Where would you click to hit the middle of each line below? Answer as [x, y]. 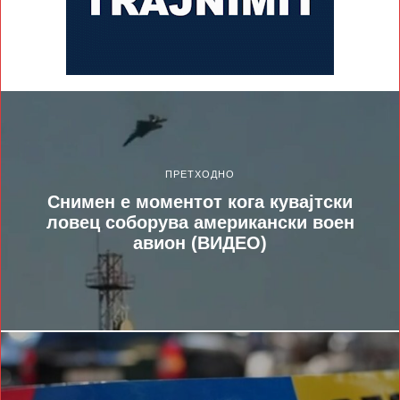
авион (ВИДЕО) [200, 243]
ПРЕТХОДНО [200, 175]
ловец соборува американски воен [200, 223]
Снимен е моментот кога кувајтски [200, 202]
